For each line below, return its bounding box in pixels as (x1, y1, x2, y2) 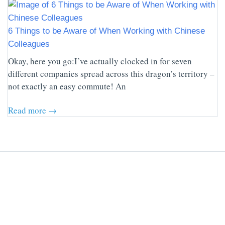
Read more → (8, 104, 57, 117)
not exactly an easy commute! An (8, 80, 126, 92)
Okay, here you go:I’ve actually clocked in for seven (8, 55, 192, 67)
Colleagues (8, 39, 50, 49)
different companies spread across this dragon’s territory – (8, 68, 214, 80)
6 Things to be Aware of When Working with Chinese (8, 26, 205, 36)
